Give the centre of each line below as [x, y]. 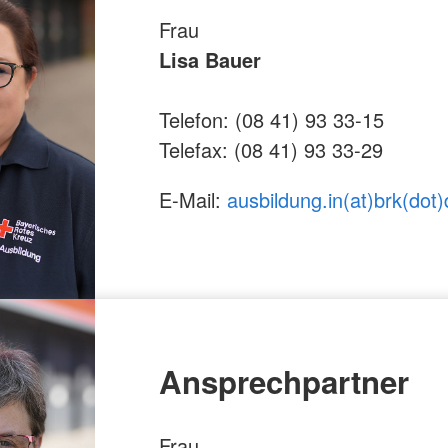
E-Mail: [192, 199]
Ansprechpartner [283, 381]
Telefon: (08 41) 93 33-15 [271, 119]
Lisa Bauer [209, 59]
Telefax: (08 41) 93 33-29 [270, 149]
